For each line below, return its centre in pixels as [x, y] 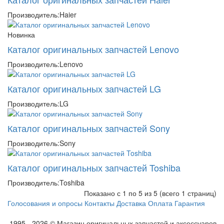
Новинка [21, 35]
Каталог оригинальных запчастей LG [84, 89]
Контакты [99, 203]
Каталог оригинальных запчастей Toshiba [94, 168]
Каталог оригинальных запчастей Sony [89, 128]
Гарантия [190, 203]
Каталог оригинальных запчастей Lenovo [93, 49]
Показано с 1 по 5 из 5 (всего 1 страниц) [150, 193]
